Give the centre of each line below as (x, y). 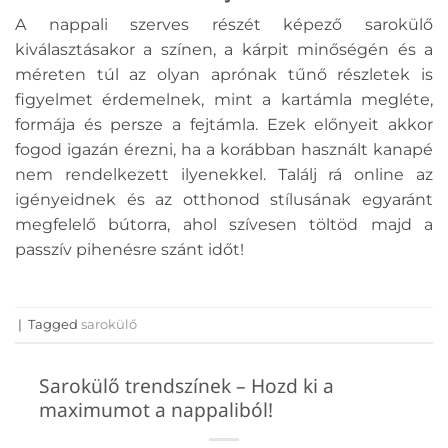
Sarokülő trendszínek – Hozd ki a (186, 386)
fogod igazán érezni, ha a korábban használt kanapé (224, 150)
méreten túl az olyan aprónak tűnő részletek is (224, 75)
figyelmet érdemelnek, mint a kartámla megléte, (224, 100)
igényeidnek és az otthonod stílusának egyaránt (224, 200)
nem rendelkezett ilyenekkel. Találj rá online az (224, 175)
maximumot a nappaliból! (156, 410)
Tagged (54, 324)
